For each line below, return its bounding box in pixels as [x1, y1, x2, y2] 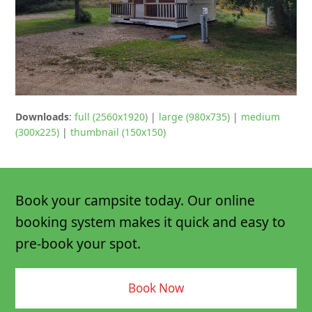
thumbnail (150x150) [70, 125, 166, 139]
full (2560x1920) [75, 110, 148, 124]
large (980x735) [159, 110, 231, 124]
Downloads [15, 110, 70, 124]
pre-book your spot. [15, 234, 141, 253]
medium [241, 110, 281, 124]
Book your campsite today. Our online [15, 191, 256, 210]
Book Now [127, 280, 185, 297]
